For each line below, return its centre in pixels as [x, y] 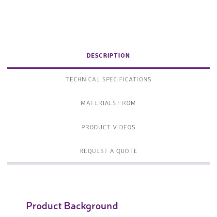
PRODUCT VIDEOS [108, 127]
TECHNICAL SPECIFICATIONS [108, 79]
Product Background [72, 205]
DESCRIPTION [108, 55]
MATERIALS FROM [108, 103]
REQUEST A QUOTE [108, 151]
